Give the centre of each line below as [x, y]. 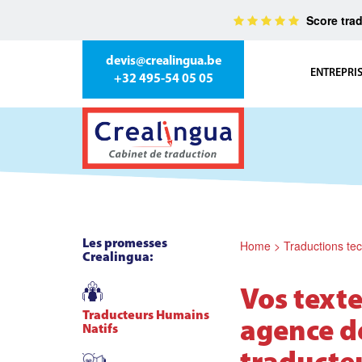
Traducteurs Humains [146, 316]
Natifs [100, 330]
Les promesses [125, 244]
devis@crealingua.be [163, 61]
